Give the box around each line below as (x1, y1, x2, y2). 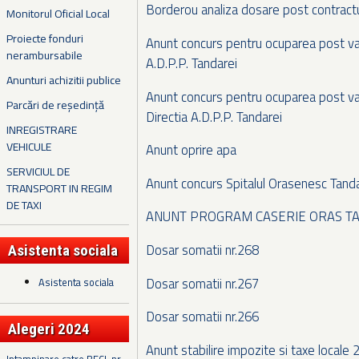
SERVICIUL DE (6, 162, 70, 179)
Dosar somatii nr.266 (146, 306, 259, 327)
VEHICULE (6, 137, 51, 155)
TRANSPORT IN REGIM (6, 179, 112, 196)
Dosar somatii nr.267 (146, 272, 259, 293)
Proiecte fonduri (6, 29, 83, 46)
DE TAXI (6, 196, 42, 213)
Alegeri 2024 (8, 320, 90, 339)
